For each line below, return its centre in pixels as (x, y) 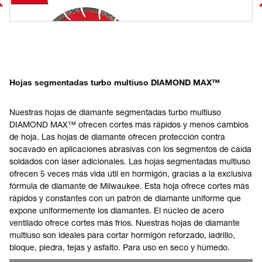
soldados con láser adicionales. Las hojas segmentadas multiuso (130, 161)
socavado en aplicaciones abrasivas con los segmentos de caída (130, 149)
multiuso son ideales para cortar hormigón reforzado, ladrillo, (122, 235)
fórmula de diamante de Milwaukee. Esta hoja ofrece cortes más (129, 186)
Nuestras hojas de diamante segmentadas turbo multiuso (115, 112)
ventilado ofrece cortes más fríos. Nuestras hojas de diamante (125, 223)
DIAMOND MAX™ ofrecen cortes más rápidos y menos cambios (129, 124)
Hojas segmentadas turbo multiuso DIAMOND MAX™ (115, 82)
